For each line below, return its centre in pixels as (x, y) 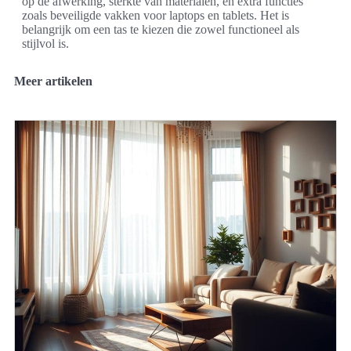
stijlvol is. (45, 43)
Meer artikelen (53, 81)
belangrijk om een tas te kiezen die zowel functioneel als (161, 29)
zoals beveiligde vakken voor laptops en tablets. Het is (156, 15)
